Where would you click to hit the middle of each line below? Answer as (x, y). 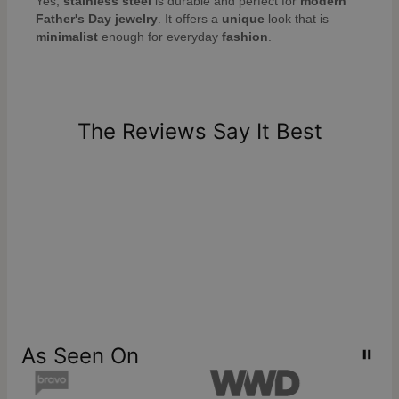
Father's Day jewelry (97, 19)
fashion (245, 37)
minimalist (67, 37)
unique (243, 19)
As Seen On (80, 355)
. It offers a (190, 19)
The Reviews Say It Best (199, 132)
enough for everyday (160, 37)
